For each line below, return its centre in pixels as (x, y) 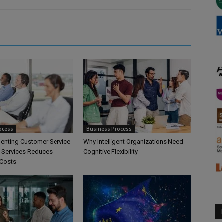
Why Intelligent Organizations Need (133, 142)
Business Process (109, 129)
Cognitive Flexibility (111, 152)
